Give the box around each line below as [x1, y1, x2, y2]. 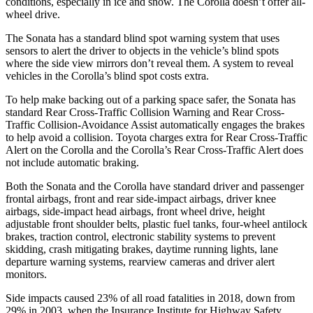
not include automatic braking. [6, 156, 139, 168]
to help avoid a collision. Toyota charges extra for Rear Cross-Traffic [6, 131, 307, 143]
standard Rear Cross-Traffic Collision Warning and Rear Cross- [6, 105, 284, 118]
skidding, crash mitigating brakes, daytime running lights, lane [6, 242, 278, 255]
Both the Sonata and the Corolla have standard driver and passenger [6, 180, 304, 192]
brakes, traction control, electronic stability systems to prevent [6, 230, 275, 242]
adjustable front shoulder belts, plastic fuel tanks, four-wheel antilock [6, 217, 307, 230]
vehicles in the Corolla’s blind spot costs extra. [6, 69, 209, 82]
